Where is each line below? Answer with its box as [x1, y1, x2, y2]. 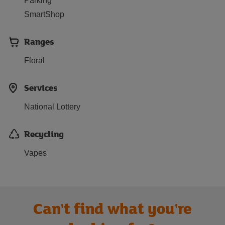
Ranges [24, 35, 54, 48]
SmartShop [24, 10, 64, 19]
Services [24, 81, 58, 94]
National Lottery [24, 102, 80, 111]
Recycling [24, 128, 64, 140]
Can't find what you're [33, 197, 192, 219]
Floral [24, 56, 45, 65]
